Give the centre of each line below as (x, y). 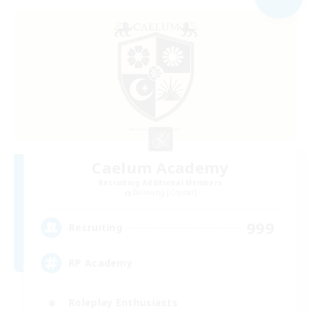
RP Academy (101, 263)
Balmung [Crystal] (165, 193)
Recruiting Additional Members (160, 183)
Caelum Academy (160, 168)
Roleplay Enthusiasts (123, 303)
